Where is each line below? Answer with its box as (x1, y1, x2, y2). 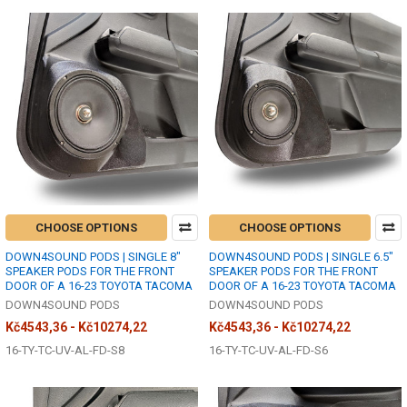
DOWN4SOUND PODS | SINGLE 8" (5, 249, 181, 263)
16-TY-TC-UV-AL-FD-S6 (209, 342, 328, 357)
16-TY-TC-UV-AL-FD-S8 (5, 342, 124, 357)
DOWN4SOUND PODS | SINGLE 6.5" (209, 249, 393, 263)
